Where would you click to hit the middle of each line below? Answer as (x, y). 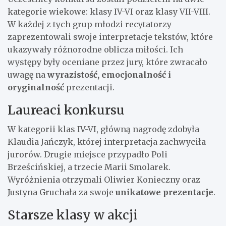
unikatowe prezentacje (164, 192)
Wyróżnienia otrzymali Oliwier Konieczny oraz (104, 179)
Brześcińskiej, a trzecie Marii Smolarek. (89, 167)
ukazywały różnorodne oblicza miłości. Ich (95, 49)
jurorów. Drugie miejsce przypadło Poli (88, 154)
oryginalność (36, 87)
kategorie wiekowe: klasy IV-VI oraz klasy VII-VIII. (109, 11)
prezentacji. (89, 87)
